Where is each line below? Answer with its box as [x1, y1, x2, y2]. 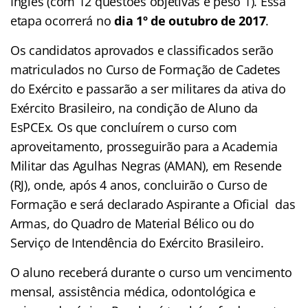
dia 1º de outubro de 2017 [114, 12, 266, 29]
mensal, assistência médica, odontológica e [10, 283, 256, 300]
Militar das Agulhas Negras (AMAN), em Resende [10, 157, 282, 174]
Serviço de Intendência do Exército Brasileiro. [10, 234, 264, 251]
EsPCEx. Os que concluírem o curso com [10, 118, 238, 135]
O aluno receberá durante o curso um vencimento [10, 263, 292, 280]
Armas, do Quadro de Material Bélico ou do [10, 214, 254, 232]
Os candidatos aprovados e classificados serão [10, 41, 274, 58]
